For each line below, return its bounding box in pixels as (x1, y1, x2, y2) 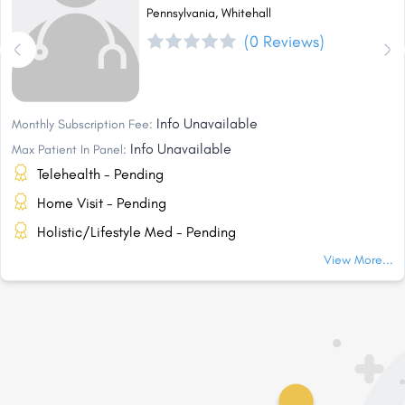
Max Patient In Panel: (12, 142, 127, 158)
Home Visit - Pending (37, 194, 166, 212)
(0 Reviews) (243, 31, 325, 52)
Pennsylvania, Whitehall (146, 5, 271, 21)
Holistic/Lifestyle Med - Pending (37, 223, 236, 241)
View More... (324, 252, 393, 268)
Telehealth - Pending (37, 165, 164, 184)
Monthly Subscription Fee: (12, 117, 153, 133)
